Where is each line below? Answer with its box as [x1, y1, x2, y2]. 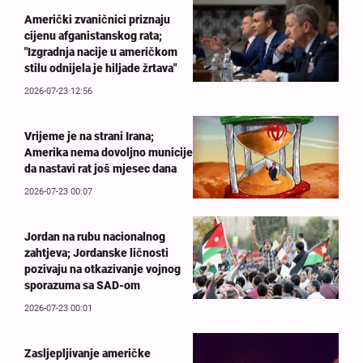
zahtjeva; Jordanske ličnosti [24, 246, 169, 260]
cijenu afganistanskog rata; [24, 29, 162, 43]
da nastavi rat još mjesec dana [24, 162, 177, 176]
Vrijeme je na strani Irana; [24, 130, 154, 143]
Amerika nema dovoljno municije [24, 146, 193, 160]
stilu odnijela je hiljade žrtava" [24, 62, 177, 75]
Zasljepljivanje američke [24, 347, 151, 361]
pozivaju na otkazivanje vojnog [24, 263, 181, 276]
